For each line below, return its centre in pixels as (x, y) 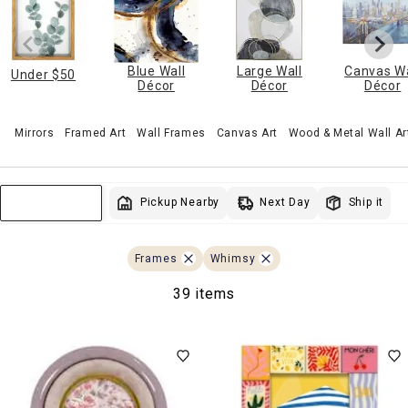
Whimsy (233, 258)
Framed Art (96, 133)
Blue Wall (157, 71)
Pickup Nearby (180, 203)
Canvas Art (247, 133)
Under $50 (43, 74)
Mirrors (35, 133)
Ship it (366, 203)
